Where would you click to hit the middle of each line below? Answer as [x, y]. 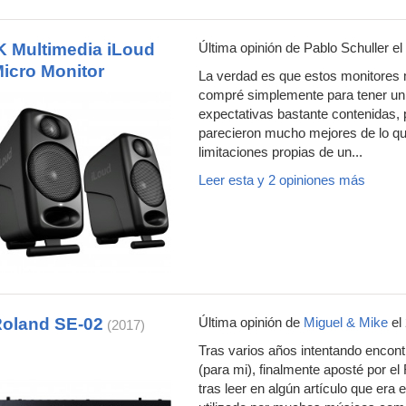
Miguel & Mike [346, 323]
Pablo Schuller [346, 48]
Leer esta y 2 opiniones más [282, 180]
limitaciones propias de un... [280, 152]
